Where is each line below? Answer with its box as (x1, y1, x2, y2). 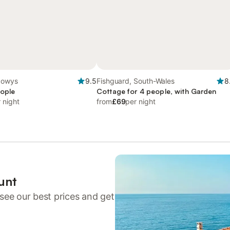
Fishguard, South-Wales (97, 76, 176, 85)
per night (125, 97, 156, 106)
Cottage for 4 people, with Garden (97, 87, 217, 95)
